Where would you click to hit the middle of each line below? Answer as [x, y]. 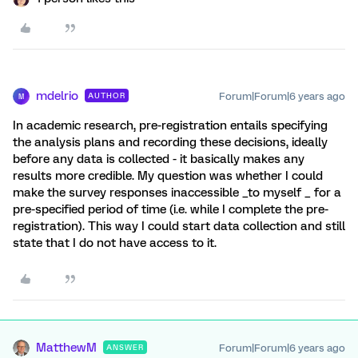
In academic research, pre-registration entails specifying [170, 125]
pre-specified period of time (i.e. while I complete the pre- [171, 209]
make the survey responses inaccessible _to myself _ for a [177, 193]
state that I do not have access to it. [115, 243]
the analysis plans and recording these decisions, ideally [170, 142]
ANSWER [125, 347]
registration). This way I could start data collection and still [179, 226]
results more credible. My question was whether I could [168, 176]
